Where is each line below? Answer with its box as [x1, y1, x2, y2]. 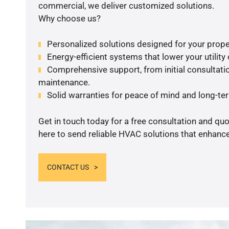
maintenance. [38, 77, 90, 88]
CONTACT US [47, 163, 89, 172]
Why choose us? [38, 13, 101, 24]
